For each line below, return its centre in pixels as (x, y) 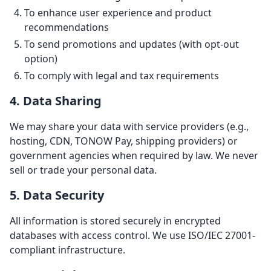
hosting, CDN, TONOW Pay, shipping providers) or (124, 141)
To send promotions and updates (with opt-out (132, 44)
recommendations (67, 27)
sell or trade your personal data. (83, 170)
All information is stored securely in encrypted (115, 221)
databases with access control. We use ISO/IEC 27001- (132, 235)
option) (41, 59)
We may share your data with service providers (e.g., (129, 126)
